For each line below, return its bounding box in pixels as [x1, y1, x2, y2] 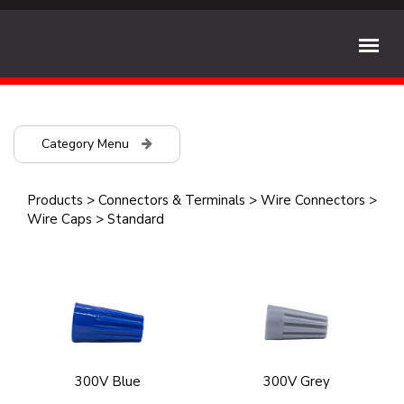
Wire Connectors [261, 191, 365, 209]
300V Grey [262, 372, 330, 390]
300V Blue [75, 372, 141, 390]
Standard [107, 210, 164, 228]
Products [27, 191, 83, 209]
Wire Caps [27, 210, 92, 228]
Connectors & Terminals [98, 191, 245, 209]
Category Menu [41, 135, 133, 152]
